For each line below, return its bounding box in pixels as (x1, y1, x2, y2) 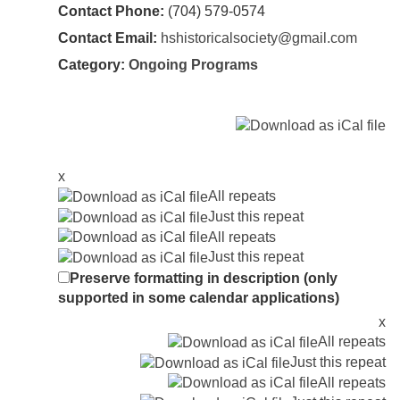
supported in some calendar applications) (58, 290, 339, 306)
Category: (58, 57, 129, 73)
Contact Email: (58, 30, 157, 46)
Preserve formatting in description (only (70, 271, 337, 287)
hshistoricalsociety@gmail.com (161, 30, 357, 46)
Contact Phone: (58, 4, 164, 20)
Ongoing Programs (129, 57, 258, 73)
